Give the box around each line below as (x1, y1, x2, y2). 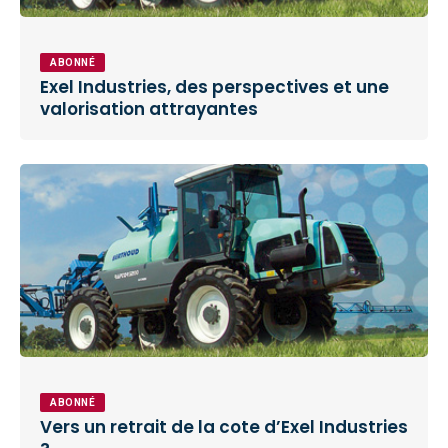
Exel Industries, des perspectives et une (40, 74, 389, 99)
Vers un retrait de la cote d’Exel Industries (40, 415, 408, 440)
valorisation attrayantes (40, 96, 258, 121)
